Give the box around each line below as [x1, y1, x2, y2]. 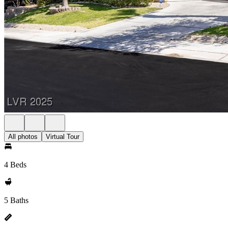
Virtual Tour [46, 133, 79, 140]
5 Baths [4, 196, 28, 205]
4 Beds [4, 160, 26, 169]
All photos [8, 133, 38, 140]
